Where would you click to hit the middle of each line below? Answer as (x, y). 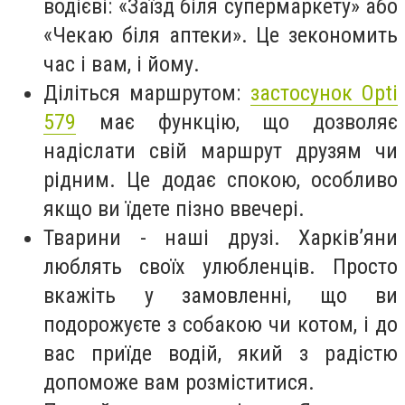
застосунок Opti (324, 93)
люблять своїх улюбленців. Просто (221, 266)
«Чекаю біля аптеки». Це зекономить (221, 35)
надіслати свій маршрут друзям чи (221, 151)
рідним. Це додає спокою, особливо (221, 179)
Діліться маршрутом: (147, 93)
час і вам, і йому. (122, 64)
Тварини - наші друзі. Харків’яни (221, 237)
